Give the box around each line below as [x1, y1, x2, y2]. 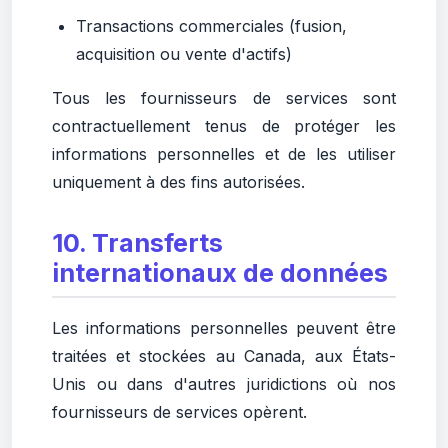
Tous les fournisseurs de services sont [52, 88, 396, 108]
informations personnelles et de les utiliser [52, 144, 396, 164]
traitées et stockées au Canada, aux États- [52, 346, 396, 366]
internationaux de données [52, 258, 388, 288]
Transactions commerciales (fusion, [76, 16, 347, 36]
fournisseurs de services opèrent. [52, 402, 307, 422]
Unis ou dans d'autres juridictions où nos [52, 374, 396, 394]
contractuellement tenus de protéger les [52, 116, 396, 136]
